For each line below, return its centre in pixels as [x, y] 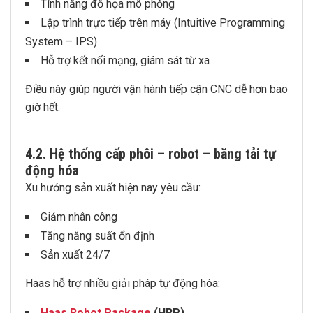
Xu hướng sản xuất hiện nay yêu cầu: [113, 188]
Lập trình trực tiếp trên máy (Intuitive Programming [163, 23]
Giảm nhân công [79, 217]
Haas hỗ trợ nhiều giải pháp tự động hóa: [123, 283]
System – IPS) [61, 42]
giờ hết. [43, 107]
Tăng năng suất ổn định [97, 236]
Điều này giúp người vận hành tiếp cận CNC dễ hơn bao [156, 89]
